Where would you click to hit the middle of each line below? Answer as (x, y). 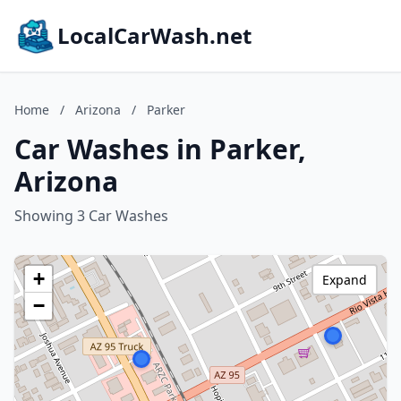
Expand (345, 280)
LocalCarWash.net (154, 35)
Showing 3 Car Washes (91, 216)
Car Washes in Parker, (160, 149)
